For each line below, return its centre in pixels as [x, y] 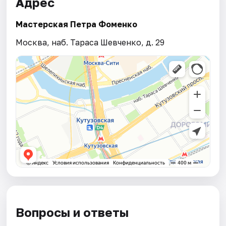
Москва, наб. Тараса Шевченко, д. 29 [90, 43]
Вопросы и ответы [72, 212]
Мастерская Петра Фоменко [77, 24]
